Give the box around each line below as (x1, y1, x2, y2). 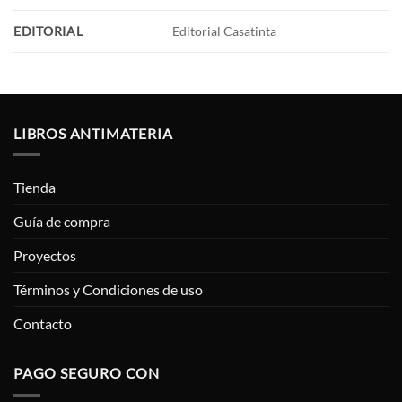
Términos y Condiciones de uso (13, 281, 203, 299)
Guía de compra (13, 213, 110, 231)
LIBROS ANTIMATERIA (13, 124, 173, 142)
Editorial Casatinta (172, 23, 277, 39)
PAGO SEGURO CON (13, 364, 160, 382)
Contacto (13, 315, 72, 333)
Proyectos (13, 247, 76, 265)
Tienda (13, 179, 56, 197)
